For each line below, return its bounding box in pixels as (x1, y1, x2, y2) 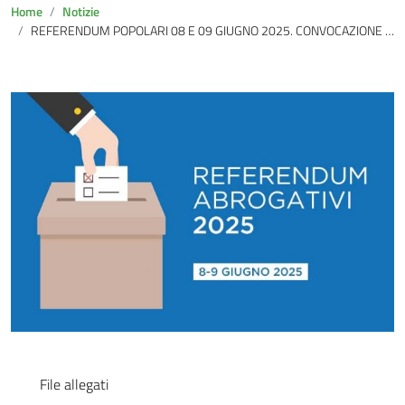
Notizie (62, 2, 99, 22)
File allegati (40, 373, 108, 395)
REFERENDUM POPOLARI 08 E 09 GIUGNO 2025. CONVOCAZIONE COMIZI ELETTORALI (31, 21, 385, 41)
